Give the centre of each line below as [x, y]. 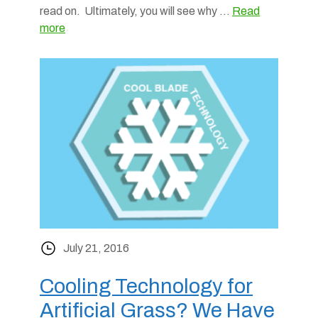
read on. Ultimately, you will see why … [136, 11]
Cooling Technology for [146, 286]
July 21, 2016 [96, 248]
